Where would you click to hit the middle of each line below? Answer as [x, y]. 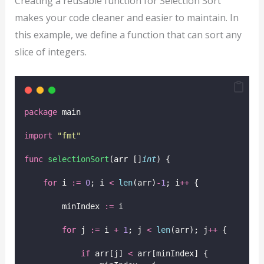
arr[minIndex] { [170, 253]
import [38, 135]
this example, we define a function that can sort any [128, 35]
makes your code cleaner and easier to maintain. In [126, 18]
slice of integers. [50, 52]
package [40, 112]
